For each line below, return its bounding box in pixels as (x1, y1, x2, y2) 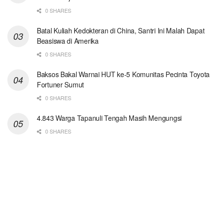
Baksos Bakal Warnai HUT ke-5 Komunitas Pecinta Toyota (37, 69, 210, 79)
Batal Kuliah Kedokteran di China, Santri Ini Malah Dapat (37, 25, 205, 35)
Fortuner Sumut (37, 79, 84, 89)
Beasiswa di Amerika (37, 35, 99, 46)
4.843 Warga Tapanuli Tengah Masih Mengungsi (37, 112, 182, 123)
